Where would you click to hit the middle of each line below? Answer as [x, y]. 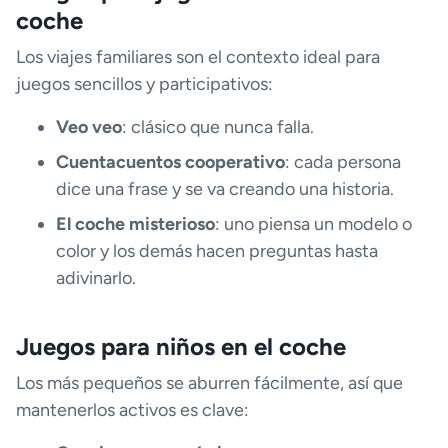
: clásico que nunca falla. [218, 127]
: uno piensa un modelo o [313, 224]
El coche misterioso [135, 224]
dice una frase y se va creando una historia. [225, 189]
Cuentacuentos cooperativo [170, 162]
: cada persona [343, 162]
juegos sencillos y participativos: [144, 84]
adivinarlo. [96, 278]
